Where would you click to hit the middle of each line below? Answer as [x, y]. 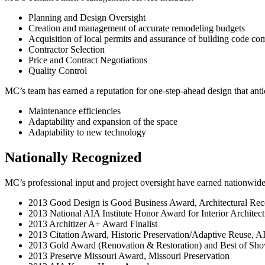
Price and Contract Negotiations [88, 60]
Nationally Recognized [73, 158]
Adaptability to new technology [87, 132]
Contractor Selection [67, 50]
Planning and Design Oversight [87, 18]
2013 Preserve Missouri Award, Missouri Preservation [129, 256]
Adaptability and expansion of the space [103, 122]
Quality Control [58, 71]
